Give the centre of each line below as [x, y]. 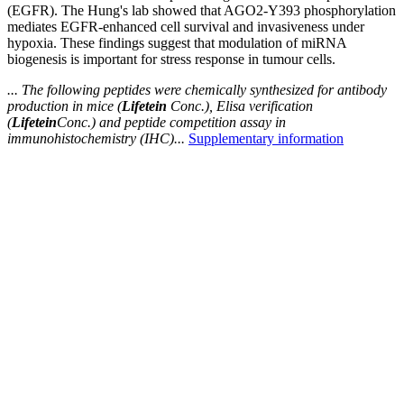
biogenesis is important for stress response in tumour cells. [171, 60]
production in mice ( [64, 106]
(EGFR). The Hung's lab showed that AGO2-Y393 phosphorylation [202, 11]
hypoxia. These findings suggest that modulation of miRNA [177, 43]
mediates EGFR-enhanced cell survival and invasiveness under [186, 27]
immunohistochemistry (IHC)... [96, 139]
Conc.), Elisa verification [240, 106]
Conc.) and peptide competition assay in [171, 123]
